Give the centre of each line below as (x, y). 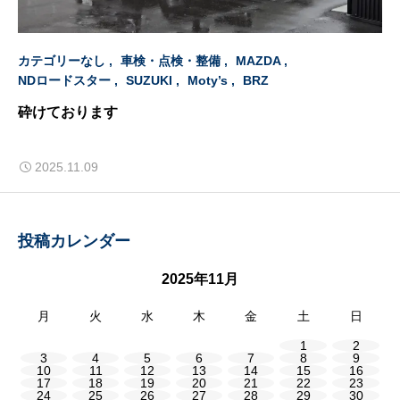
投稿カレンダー (74, 242)
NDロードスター (64, 80)
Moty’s (208, 80)
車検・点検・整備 (171, 60)
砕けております (68, 112)
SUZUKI (149, 80)
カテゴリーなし (62, 60)
